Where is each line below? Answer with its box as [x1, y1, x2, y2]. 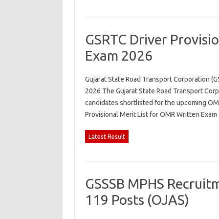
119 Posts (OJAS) [85, 192, 189, 207]
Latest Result [88, 133, 125, 140]
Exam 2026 [85, 48, 153, 63]
